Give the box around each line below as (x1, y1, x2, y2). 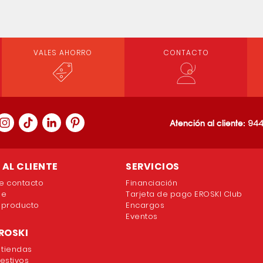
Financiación (126, 177, 178, 188)
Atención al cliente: (169, 116, 248, 129)
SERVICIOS (126, 160, 180, 173)
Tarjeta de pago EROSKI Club (126, 188, 242, 200)
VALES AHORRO (33, 48, 93, 58)
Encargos (126, 200, 165, 211)
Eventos (126, 211, 158, 222)
